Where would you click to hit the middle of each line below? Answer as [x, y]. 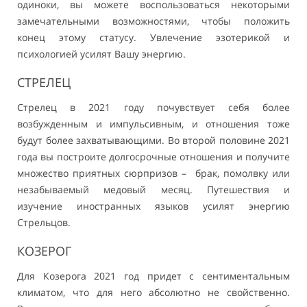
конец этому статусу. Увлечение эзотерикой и [153, 38]
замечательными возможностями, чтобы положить [153, 21]
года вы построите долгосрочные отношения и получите [153, 157]
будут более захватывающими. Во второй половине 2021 [153, 140]
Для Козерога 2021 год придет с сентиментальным [153, 276]
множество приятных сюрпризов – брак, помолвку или [153, 173]
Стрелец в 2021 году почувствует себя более [153, 108]
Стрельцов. [44, 223]
